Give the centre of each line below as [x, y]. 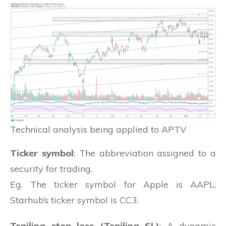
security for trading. [51, 168]
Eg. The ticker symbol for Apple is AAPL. [113, 184]
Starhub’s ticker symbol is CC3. [74, 200]
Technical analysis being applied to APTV [98, 129]
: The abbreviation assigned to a [145, 153]
